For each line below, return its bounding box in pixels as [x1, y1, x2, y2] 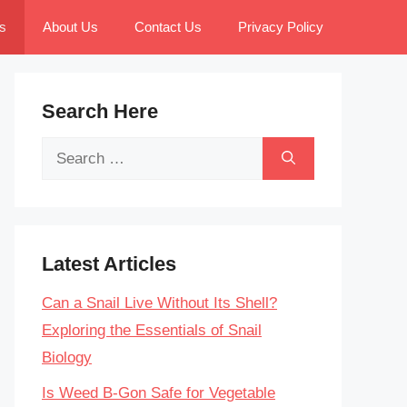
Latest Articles [42, 253, 176, 275]
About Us [43, 19, 98, 35]
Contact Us [134, 19, 202, 35]
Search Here [42, 100, 158, 123]
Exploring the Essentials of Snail [42, 322, 262, 339]
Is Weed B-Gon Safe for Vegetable [42, 383, 275, 402]
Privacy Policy [238, 19, 323, 35]
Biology [42, 349, 92, 366]
